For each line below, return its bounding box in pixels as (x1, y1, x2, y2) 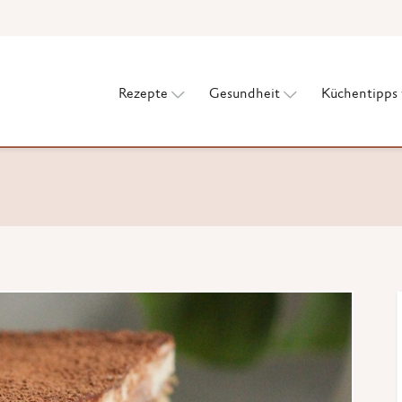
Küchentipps (321, 87, 398, 101)
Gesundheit (209, 87, 280, 101)
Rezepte (118, 87, 168, 101)
